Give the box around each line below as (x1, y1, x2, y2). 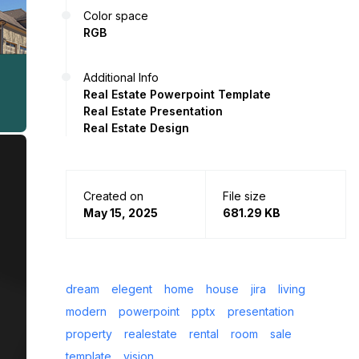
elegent (111, 281, 152, 296)
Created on (83, 188, 143, 203)
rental (189, 326, 219, 341)
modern (66, 304, 107, 318)
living (278, 281, 305, 296)
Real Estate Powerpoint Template (83, 87, 271, 101)
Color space (83, 8, 148, 22)
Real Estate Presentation (83, 103, 223, 118)
